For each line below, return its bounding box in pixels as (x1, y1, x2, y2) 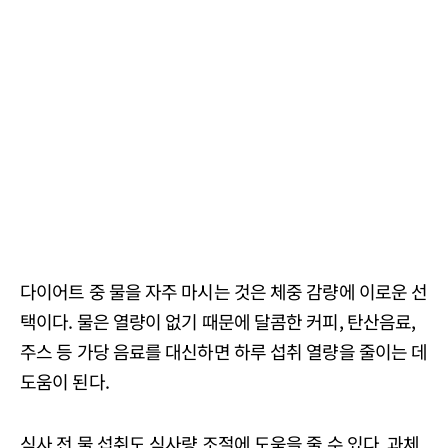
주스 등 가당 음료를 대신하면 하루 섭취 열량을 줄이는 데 (20, 337, 428, 364)
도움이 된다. (20, 367, 109, 394)
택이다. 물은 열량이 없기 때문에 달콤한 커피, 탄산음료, (20, 307, 416, 334)
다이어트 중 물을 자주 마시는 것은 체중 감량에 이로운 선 (20, 277, 428, 304)
